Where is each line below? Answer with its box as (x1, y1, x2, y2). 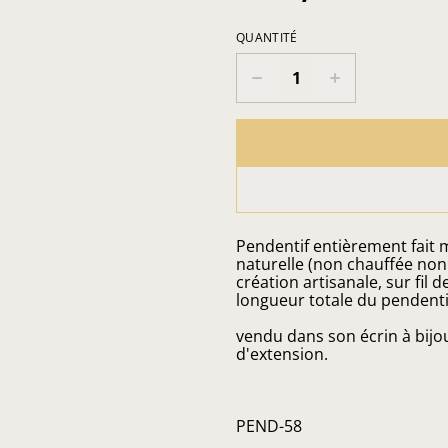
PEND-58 (236, 415, 302, 437)
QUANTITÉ (236, 29, 298, 46)
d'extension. (236, 343, 328, 365)
